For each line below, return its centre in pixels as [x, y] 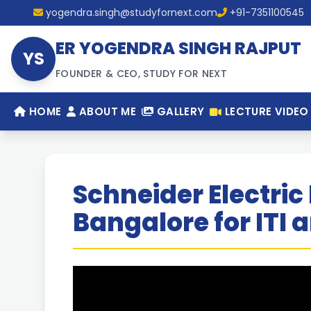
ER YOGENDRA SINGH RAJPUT [178, 48]
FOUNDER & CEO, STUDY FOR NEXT [142, 74]
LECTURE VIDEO [267, 111]
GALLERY [179, 111]
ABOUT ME [106, 111]
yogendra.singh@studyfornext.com [132, 12]
